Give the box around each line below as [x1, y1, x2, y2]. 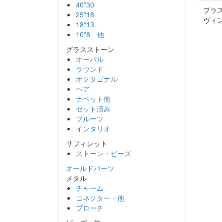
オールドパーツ [66, 163, 114, 173]
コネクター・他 [76, 193, 124, 203]
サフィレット [66, 138, 108, 148]
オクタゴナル [76, 74, 117, 84]
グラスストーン [66, 44, 114, 54]
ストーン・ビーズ [76, 148, 131, 158]
